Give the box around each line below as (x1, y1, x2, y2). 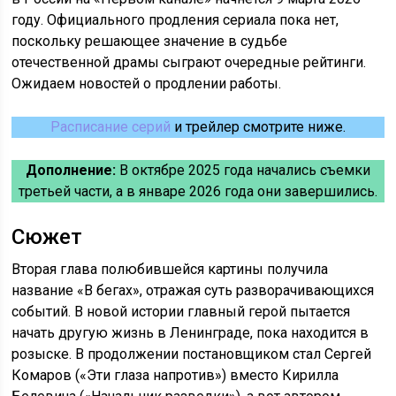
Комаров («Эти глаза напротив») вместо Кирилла (11, 367, 339, 385)
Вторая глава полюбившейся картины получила (11, 261, 329, 278)
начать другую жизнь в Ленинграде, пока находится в (11, 324, 369, 342)
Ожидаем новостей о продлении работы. (11, 75, 282, 93)
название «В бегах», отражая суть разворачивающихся (11, 282, 375, 300)
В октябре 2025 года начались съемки (115, 162, 370, 179)
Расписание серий (49, 118, 171, 136)
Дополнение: (25, 162, 116, 179)
